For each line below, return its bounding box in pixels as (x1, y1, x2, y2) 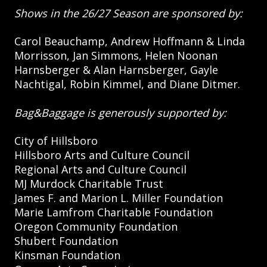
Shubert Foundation (14, 233, 118, 248)
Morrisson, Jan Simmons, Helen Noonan (14, 48, 218, 63)
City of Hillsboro (14, 133, 98, 148)
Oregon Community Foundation (14, 219, 178, 234)
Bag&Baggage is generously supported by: (14, 105, 226, 120)
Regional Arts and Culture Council (14, 162, 187, 176)
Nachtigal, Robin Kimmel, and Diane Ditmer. (14, 77, 240, 92)
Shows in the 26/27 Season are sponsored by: (14, 5, 243, 20)
